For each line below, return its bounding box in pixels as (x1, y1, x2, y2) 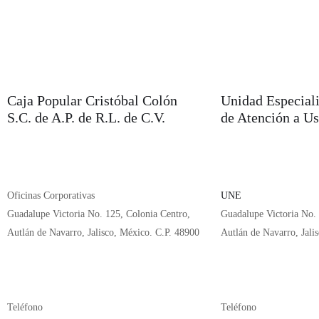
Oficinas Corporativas (7, 190, 95, 201)
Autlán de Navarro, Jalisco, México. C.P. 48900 (7, 227, 199, 238)
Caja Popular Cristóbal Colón (7, 93, 177, 108)
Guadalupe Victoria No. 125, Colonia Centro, (7, 209, 190, 219)
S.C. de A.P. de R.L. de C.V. (7, 110, 165, 125)
